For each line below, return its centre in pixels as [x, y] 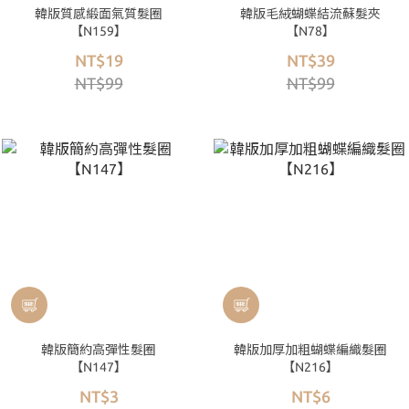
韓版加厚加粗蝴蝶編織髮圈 [310, 350]
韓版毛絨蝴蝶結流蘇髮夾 [310, 14]
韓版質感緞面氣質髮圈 [99, 14]
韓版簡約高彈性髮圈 [99, 350]
